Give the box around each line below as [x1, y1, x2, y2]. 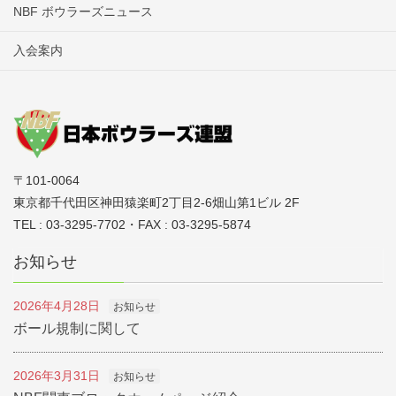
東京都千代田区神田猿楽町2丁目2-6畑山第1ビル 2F [13, 195, 300, 210]
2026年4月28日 [13, 299, 100, 314]
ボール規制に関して [13, 321, 141, 337]
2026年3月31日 [13, 369, 100, 384]
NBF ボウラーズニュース [13, 4, 153, 19]
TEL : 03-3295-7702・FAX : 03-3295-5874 [13, 217, 251, 232]
